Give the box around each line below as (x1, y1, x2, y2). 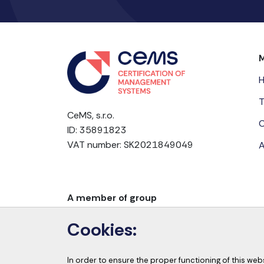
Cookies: (67, 217, 137, 241)
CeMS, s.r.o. (67, 108, 114, 121)
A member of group (67, 191, 157, 204)
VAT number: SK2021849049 (67, 138, 193, 151)
